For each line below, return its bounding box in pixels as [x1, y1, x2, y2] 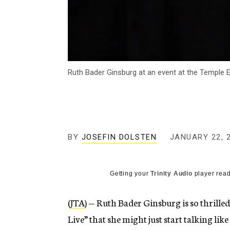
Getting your [110, 170, 151, 178]
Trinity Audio [150, 170, 193, 178]
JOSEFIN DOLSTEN [81, 132, 157, 142]
